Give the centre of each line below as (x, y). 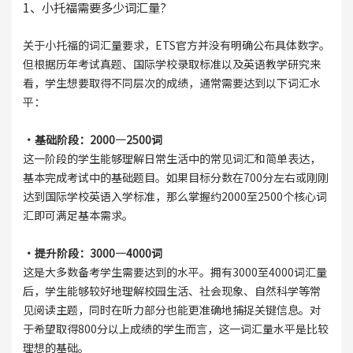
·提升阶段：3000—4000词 (92, 253)
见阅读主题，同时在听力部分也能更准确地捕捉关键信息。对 (171, 310)
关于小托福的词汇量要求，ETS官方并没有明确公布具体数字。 (176, 45)
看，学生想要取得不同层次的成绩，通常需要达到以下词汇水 (171, 83)
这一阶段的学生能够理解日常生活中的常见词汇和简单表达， (171, 159)
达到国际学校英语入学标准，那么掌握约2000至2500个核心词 (175, 197)
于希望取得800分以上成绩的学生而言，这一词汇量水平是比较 (175, 329)
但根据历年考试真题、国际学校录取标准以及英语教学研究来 (171, 64)
